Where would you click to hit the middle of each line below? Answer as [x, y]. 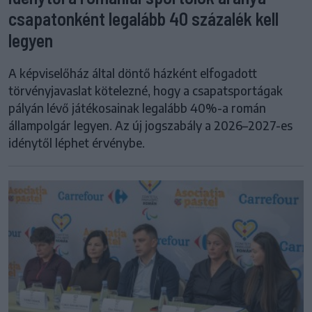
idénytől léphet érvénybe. [77, 142]
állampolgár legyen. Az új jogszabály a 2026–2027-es [150, 125]
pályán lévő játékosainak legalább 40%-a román [137, 108]
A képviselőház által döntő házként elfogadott [133, 73]
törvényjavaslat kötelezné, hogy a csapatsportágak [146, 90]
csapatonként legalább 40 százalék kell [143, 18]
